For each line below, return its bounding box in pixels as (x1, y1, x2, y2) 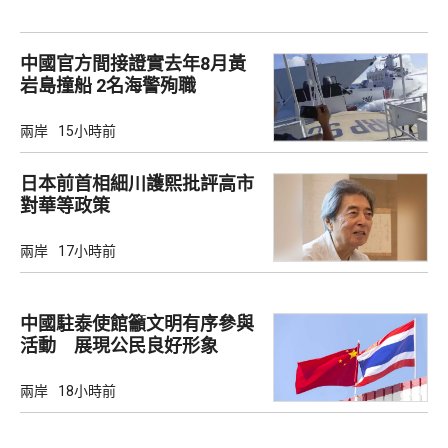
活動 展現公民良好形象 (20, 335, 218, 357)
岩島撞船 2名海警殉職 (96, 74, 196, 96)
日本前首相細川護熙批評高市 (20, 172, 254, 194)
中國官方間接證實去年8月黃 (20, 52, 246, 74)
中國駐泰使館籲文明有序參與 (20, 313, 254, 335)
